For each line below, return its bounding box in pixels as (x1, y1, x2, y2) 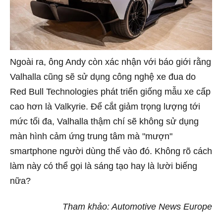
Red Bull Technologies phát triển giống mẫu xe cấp (10, 87, 211, 97)
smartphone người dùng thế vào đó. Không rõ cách (10, 146, 212, 157)
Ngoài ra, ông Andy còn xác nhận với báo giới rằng (10, 57, 211, 67)
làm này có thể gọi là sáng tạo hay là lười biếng (10, 161, 197, 171)
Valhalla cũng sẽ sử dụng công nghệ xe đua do (10, 72, 196, 82)
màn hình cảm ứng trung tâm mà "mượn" (10, 131, 172, 142)
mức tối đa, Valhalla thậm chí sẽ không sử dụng (10, 116, 199, 127)
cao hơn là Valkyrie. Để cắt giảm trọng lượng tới (10, 102, 200, 112)
